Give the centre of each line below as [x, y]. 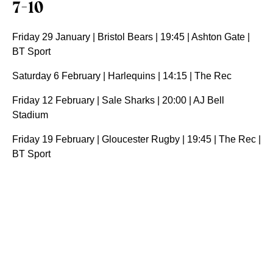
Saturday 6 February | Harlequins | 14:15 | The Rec [122, 76]
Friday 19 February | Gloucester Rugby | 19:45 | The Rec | [136, 139]
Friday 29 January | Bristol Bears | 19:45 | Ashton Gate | [131, 37]
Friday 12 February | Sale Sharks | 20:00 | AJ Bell [118, 100]
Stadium [30, 115]
